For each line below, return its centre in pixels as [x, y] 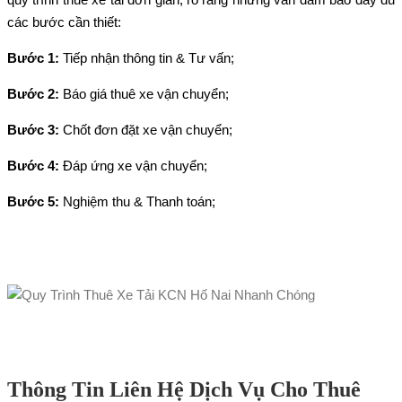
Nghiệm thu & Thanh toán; [137, 201]
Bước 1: [33, 57]
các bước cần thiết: [64, 22]
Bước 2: [33, 93]
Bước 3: [33, 129]
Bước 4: [33, 165]
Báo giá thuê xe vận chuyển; [144, 93]
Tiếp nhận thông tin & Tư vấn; [147, 57]
